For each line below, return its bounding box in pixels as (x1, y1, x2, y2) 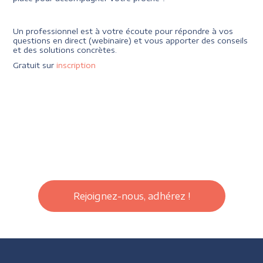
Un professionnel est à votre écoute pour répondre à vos (13, 26, 234, 36)
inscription (56, 60, 96, 70)
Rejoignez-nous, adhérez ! (73, 190, 190, 202)
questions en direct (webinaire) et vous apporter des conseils (13, 35, 248, 45)
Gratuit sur (13, 60, 57, 70)
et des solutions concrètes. (13, 45, 117, 55)
